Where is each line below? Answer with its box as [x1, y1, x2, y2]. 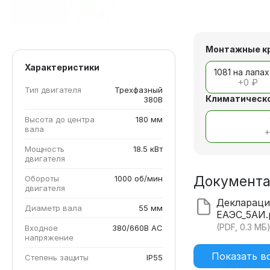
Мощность [25, 143, 64, 154]
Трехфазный [115, 84, 163, 95]
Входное [25, 222, 58, 233]
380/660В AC [112, 222, 163, 233]
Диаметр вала [25, 202, 82, 213]
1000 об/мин [115, 173, 163, 183]
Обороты [25, 173, 59, 183]
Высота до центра [25, 114, 95, 124]
